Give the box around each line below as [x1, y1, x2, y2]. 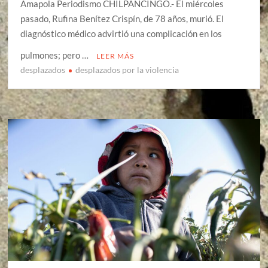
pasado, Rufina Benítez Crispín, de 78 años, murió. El [20, 13, 224, 24]
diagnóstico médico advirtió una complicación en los [20, 28, 223, 39]
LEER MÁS [96, 51, 135, 60]
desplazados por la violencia [75, 64, 179, 75]
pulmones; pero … [20, 49, 91, 60]
